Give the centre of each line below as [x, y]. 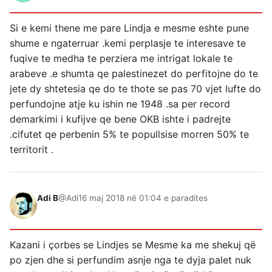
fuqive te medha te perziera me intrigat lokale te [121, 58]
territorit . [32, 149]
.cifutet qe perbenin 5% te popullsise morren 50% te [129, 134]
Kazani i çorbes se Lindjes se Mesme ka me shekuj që [133, 244]
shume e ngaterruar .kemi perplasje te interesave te [128, 43]
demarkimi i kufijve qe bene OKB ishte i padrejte [120, 119]
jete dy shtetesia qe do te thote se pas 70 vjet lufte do [135, 88]
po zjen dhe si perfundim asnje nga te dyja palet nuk [131, 260]
